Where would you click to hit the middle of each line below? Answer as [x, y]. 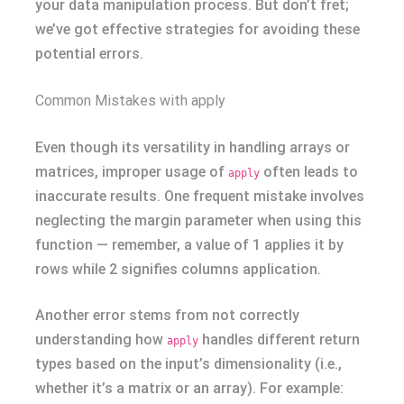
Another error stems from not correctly [167, 315]
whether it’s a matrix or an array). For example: [189, 388]
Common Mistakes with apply [130, 101]
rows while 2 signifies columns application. [178, 269]
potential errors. [89, 54]
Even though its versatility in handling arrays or [193, 147]
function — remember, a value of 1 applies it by [189, 245]
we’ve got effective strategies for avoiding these [197, 29]
